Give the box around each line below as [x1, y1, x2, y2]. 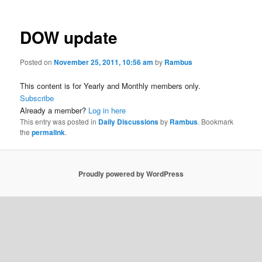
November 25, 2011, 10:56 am [54, 56, 154, 67]
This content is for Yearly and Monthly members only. [20, 80, 201, 91]
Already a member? [20, 105, 89, 116]
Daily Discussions [98, 116, 159, 127]
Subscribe [20, 92, 54, 104]
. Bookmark [198, 116, 234, 126]
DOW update [20, 25, 118, 50]
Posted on [20, 56, 54, 67]
